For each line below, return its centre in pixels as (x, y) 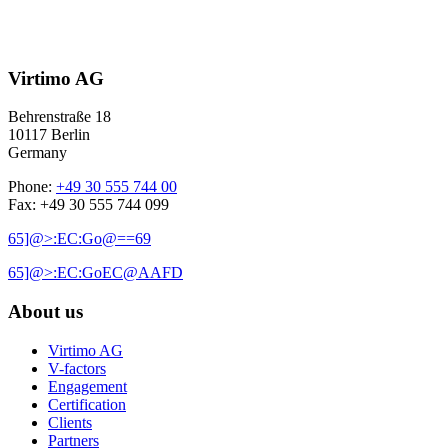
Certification (87, 404)
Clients (70, 422)
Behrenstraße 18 (59, 117)
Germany (37, 153)
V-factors (77, 368)
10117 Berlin (49, 135)
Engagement (87, 386)
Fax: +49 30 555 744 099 (88, 205)
